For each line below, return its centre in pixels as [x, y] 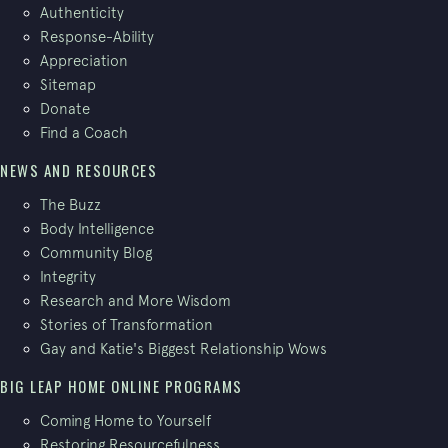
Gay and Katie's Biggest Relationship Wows [183, 349]
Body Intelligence [97, 229]
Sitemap [68, 85]
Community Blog [96, 253]
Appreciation [84, 61]
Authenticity [82, 13]
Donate [65, 109]
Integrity [68, 277]
